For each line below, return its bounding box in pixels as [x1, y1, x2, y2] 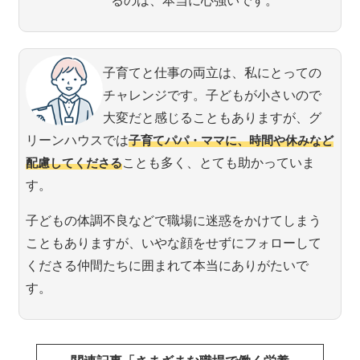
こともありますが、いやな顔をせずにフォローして [26, 236, 322, 250]
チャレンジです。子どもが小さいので [103, 88, 322, 102]
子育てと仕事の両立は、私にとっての [103, 66, 322, 80]
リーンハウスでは [26, 133, 129, 147]
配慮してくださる [26, 156, 123, 170]
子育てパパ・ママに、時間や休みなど [129, 133, 334, 147]
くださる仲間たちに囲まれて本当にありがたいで [26, 259, 309, 272]
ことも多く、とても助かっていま [122, 156, 316, 170]
